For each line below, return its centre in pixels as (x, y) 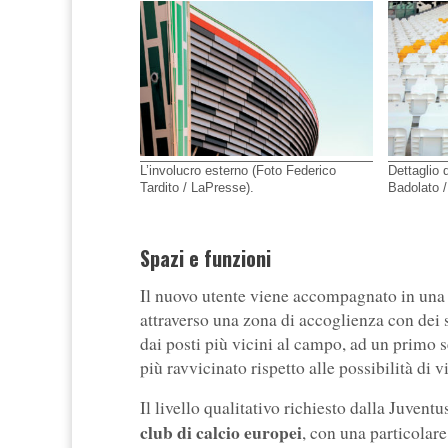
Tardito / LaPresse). (197, 187)
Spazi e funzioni (205, 258)
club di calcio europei (221, 432)
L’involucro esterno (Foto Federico (238, 170)
